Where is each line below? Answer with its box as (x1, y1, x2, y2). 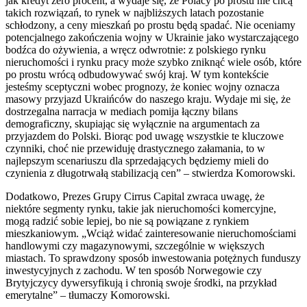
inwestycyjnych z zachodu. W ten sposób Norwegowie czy (5, 264, 262, 276)
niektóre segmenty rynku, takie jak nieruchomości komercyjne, (5, 202, 276, 214)
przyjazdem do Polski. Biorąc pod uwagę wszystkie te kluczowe (5, 130, 284, 142)
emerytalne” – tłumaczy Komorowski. (5, 288, 170, 301)
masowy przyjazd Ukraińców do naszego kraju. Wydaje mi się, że (5, 93, 291, 105)
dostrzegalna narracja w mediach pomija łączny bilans (5, 105, 238, 117)
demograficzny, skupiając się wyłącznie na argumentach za (5, 117, 260, 130)
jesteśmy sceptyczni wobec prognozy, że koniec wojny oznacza (5, 80, 280, 93)
